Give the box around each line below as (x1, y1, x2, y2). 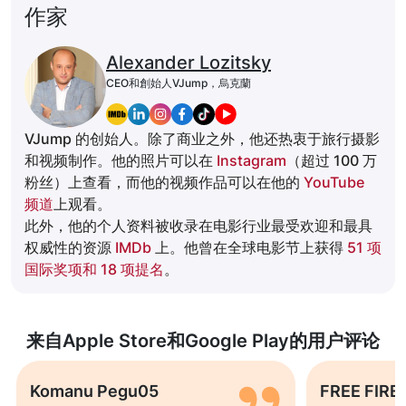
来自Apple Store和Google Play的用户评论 (26, 330, 380, 353)
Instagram (217, 151, 286, 170)
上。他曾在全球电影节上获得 (151, 238, 347, 257)
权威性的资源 (24, 238, 115, 257)
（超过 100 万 (286, 151, 377, 170)
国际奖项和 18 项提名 (24, 260, 164, 279)
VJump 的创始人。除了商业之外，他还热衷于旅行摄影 (24, 130, 380, 149)
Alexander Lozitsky (106, 52, 271, 74)
